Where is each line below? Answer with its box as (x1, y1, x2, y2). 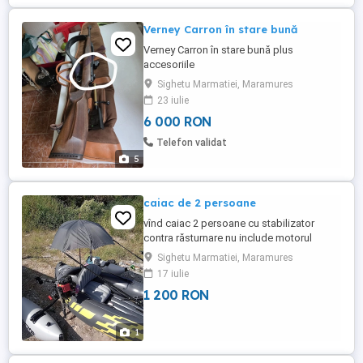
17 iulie (157, 268, 189, 280)
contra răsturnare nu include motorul (143, 232, 312, 244)
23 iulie (157, 95, 189, 106)
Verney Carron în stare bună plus (143, 44, 293, 56)
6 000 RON (143, 113, 211, 130)
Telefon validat (156, 137, 227, 148)
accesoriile (143, 58, 194, 70)
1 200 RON (143, 287, 209, 303)
